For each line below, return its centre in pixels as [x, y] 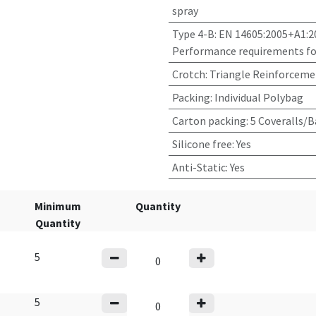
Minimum [58, 206]
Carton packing [209, 121]
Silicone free [202, 144]
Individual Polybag [259, 97]
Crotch [188, 74]
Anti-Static [199, 167]
